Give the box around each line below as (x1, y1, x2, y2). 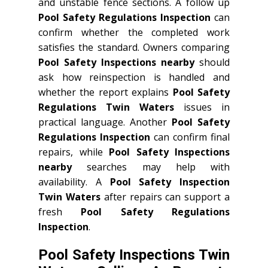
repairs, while (38, 145, 109, 159)
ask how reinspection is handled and (38, 70, 230, 84)
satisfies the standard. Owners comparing (38, 40, 230, 54)
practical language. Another (38, 115, 172, 129)
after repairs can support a (100, 190, 230, 203)
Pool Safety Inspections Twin (38, 246, 230, 263)
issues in (174, 100, 230, 114)
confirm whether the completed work (38, 25, 230, 39)
